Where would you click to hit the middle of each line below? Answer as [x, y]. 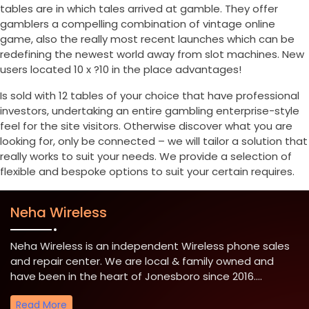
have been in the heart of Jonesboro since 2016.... [136, 277]
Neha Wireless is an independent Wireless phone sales [150, 246]
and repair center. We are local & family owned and [142, 261]
